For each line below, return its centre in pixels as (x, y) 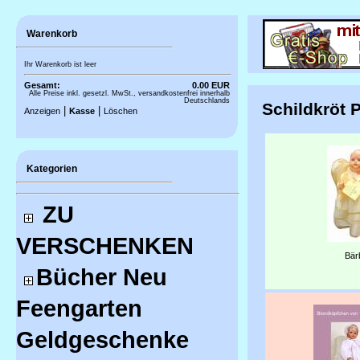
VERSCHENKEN (105, 246)
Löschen (121, 111)
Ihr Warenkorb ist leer (60, 64)
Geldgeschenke (102, 340)
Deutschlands (207, 100)
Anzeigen (42, 111)
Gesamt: (42, 85)
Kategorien (51, 169)
